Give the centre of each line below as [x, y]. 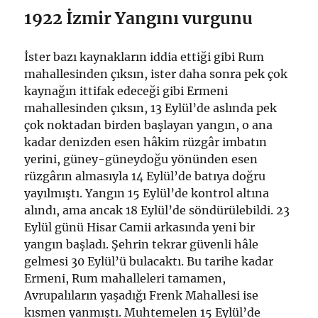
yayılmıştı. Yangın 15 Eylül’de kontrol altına [147, 193]
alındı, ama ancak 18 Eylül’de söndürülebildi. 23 [157, 210]
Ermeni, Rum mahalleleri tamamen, [125, 279]
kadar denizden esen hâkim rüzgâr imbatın [146, 142]
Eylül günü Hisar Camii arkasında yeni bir [140, 227]
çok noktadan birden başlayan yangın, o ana [149, 125]
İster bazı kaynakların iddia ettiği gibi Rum [144, 57]
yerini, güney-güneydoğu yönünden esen [141, 159]
